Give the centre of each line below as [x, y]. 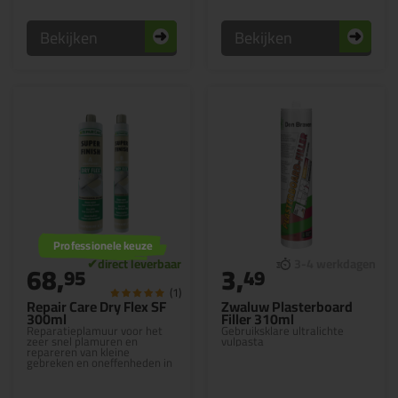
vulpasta [243, 341]
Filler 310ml [258, 319]
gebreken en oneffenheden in [99, 362]
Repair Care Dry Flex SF [96, 306]
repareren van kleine [78, 352]
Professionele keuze [102, 246]
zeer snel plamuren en [82, 341]
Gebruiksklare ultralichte [283, 330]
